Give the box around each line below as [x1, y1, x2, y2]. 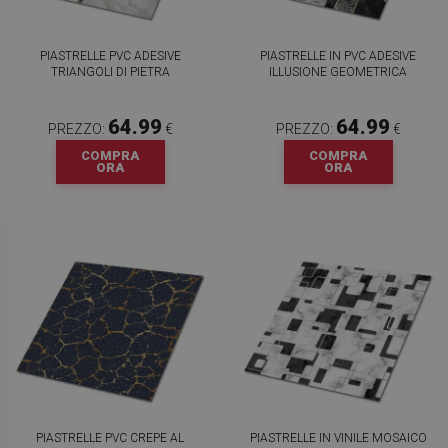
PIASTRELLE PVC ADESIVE [39, 49, 181, 63]
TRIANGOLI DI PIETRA [50, 65, 170, 79]
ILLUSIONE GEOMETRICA [269, 65, 407, 79]
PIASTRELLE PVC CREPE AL [36, 431, 184, 445]
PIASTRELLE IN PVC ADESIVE [260, 49, 416, 63]
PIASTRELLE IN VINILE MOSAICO [249, 431, 427, 445]
